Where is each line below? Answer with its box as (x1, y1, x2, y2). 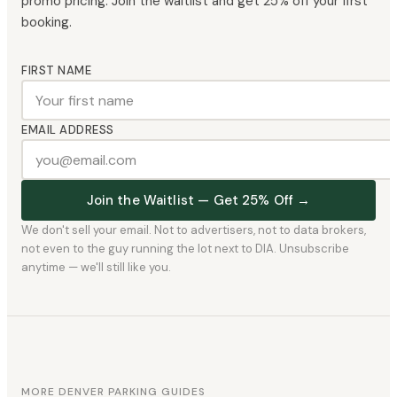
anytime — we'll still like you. (21, 260, 171, 276)
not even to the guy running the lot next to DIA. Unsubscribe (21, 241, 349, 257)
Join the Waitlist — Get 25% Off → (86, 191, 311, 210)
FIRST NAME (21, 63, 92, 79)
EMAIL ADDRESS (21, 122, 114, 138)
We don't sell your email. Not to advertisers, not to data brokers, (21, 222, 366, 238)
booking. (21, 13, 72, 32)
